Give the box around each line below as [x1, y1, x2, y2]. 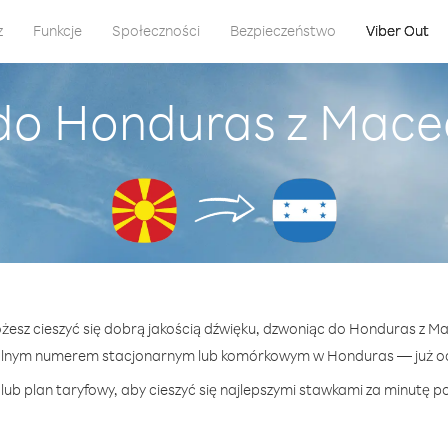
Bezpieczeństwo [229, 21, 336, 40]
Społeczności [111, 21, 200, 40]
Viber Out [365, 21, 429, 40]
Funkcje [32, 21, 82, 40]
